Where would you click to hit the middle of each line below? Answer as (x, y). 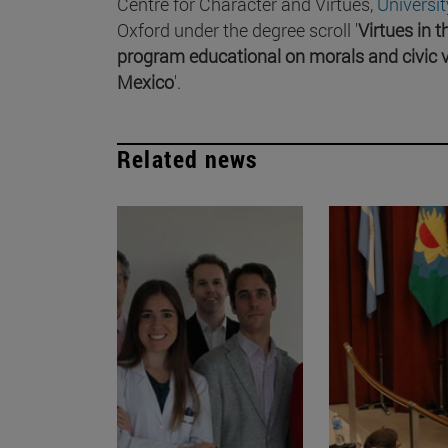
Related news (187, 158)
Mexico (145, 81)
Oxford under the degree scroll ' (237, 29)
